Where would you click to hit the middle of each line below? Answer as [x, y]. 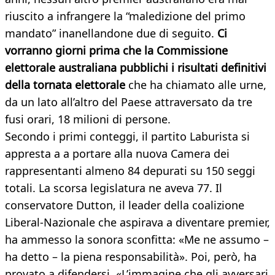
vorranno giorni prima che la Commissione [116, 51]
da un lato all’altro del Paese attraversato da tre [129, 102]
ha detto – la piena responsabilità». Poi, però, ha [131, 257]
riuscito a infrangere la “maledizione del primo [125, 16]
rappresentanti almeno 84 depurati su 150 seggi [130, 171]
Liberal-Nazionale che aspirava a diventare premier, [137, 223]
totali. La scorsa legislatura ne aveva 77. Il [114, 188]
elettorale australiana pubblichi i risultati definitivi [136, 68]
